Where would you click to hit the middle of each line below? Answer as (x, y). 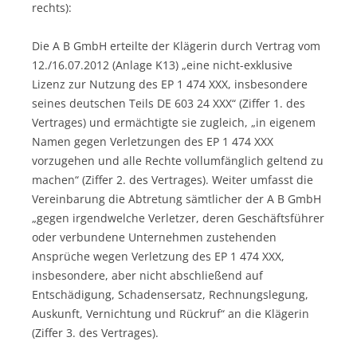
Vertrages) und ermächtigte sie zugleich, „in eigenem (174, 122)
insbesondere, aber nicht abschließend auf (147, 275)
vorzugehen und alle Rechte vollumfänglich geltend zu (178, 160)
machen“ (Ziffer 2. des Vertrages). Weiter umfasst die (173, 179)
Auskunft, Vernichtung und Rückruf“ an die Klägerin (171, 313)
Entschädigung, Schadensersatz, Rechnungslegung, (170, 294)
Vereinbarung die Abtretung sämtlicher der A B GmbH (177, 198)
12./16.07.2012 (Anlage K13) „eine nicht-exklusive (162, 65)
